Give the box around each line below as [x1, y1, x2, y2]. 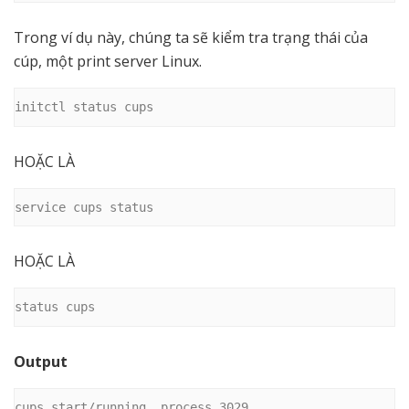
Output [14, 351, 68, 372]
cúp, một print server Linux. [14, 51, 202, 72]
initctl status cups [15, 100, 153, 115]
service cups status [15, 199, 153, 215]
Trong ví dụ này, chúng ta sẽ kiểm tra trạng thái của [14, 27, 368, 48]
